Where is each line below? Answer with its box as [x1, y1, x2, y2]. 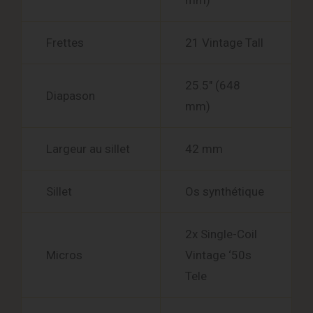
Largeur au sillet [46, 142, 130, 156]
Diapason [46, 89, 95, 103]
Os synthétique [185, 184, 264, 199]
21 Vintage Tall [185, 36, 263, 50]
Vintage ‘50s [185, 248, 252, 263]
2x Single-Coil [185, 227, 257, 242]
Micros [46, 248, 82, 263]
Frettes [46, 36, 84, 50]
